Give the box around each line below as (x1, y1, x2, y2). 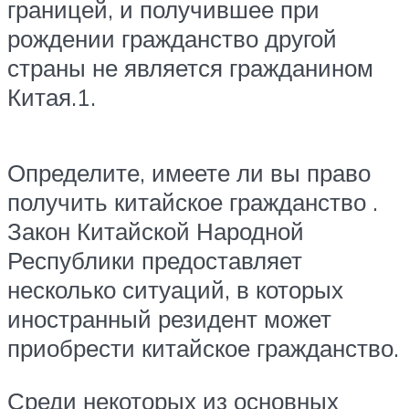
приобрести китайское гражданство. (7, 333, 399, 363)
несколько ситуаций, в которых (7, 275, 343, 305)
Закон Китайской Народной (7, 216, 304, 246)
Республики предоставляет (7, 246, 302, 276)
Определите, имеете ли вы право (7, 158, 371, 188)
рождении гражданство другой (7, 23, 337, 53)
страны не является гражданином (7, 52, 373, 82)
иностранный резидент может (7, 304, 331, 334)
